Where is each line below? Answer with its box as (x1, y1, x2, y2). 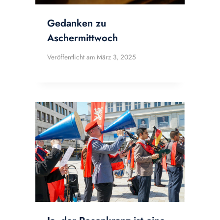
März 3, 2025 (97, 52, 137, 62)
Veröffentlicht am (47, 52, 95, 62)
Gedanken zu (47, 16, 106, 30)
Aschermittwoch (47, 30, 118, 45)
